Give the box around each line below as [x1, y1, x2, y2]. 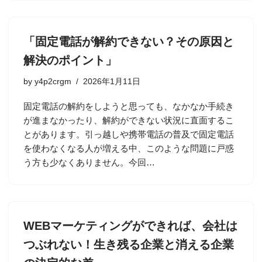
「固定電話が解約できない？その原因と [23, 35, 234, 48]
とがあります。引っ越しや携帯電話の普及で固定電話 [23, 129, 234, 139]
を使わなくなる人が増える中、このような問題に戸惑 [23, 143, 234, 153]
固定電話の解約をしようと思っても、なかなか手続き [23, 101, 234, 111]
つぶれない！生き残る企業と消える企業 [23, 238, 234, 251]
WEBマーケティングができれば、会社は [23, 219, 237, 232]
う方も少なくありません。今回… [23, 157, 157, 167]
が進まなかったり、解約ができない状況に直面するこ [23, 115, 234, 125]
